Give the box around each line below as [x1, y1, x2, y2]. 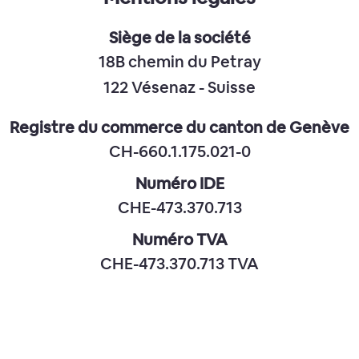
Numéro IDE [135, 172, 224, 194]
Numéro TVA [131, 228, 228, 250]
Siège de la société [108, 26, 251, 48]
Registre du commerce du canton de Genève [10, 116, 349, 138]
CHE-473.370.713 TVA [100, 252, 259, 274]
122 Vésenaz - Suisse [103, 75, 256, 98]
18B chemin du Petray [98, 50, 261, 72]
